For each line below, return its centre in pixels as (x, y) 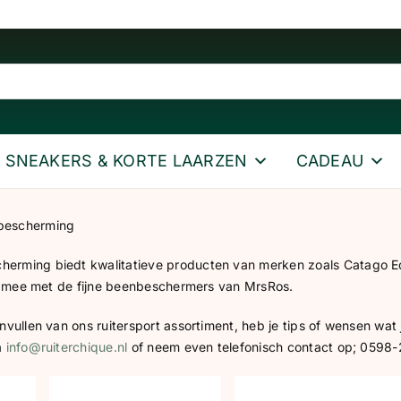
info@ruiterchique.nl (67, 347)
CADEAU (329, 161)
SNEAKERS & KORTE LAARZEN (126, 161)
